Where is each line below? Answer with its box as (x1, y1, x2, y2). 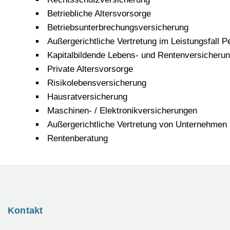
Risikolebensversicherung (47, 78, 146, 88)
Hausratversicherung (47, 91, 127, 102)
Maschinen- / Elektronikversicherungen (47, 105, 197, 116)
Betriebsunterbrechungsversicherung (47, 22, 188, 32)
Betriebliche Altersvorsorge (47, 8, 151, 18)
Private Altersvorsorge (47, 64, 133, 74)
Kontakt (8, 205, 43, 216)
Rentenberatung (47, 133, 108, 143)
